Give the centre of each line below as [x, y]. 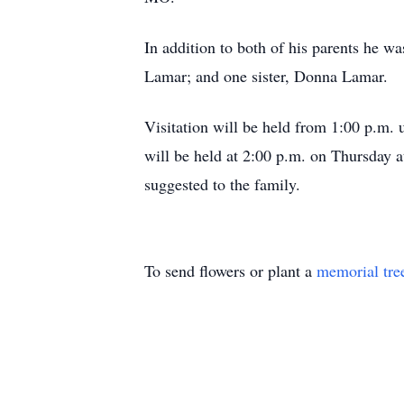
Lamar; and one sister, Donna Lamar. [266, 76]
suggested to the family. [222, 184]
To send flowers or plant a [230, 271]
